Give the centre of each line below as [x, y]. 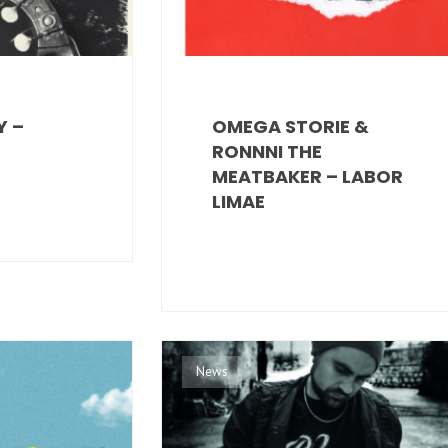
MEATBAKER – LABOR [307, 176]
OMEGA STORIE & [290, 126]
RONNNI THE [267, 151]
